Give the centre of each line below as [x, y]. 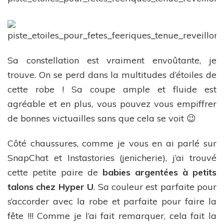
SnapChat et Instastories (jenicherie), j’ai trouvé [112, 157]
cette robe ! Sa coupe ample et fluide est [112, 89]
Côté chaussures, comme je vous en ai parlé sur [112, 143]
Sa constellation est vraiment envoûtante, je [112, 60]
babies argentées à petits [159, 172]
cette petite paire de [55, 172]
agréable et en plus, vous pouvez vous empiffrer [112, 103]
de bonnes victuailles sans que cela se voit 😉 [102, 118]
